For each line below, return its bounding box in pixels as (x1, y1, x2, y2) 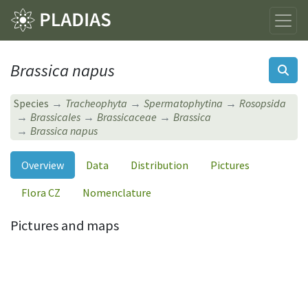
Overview (21, 157, 64, 172)
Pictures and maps (10, 216, 119, 234)
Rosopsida (239, 96, 287, 111)
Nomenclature (82, 185, 151, 199)
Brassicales (30, 110, 81, 124)
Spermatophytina (144, 96, 223, 111)
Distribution (131, 157, 188, 172)
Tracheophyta (65, 96, 128, 111)
